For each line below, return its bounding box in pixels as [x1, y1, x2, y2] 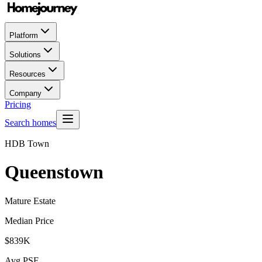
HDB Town [5, 139, 49, 149]
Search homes [5, 118, 56, 127]
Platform [9, 31, 38, 40]
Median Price [5, 215, 54, 226]
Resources [9, 70, 46, 78]
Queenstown [5, 161, 104, 183]
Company [9, 89, 42, 98]
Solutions [9, 50, 41, 59]
